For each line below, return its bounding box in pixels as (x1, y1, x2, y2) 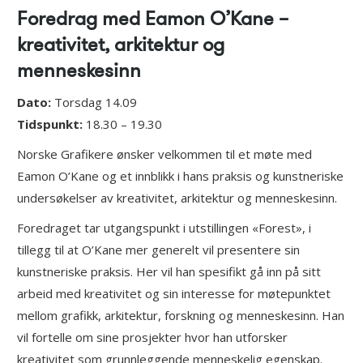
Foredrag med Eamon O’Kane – (16, 5, 288, 33)
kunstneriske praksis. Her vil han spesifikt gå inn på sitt (16, 263, 321, 280)
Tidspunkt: (16, 116, 83, 133)
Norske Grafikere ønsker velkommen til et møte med (16, 146, 312, 163)
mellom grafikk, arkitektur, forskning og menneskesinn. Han (16, 307, 344, 324)
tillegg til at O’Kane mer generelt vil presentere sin (16, 241, 300, 258)
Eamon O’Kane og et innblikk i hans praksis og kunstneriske (16, 168, 344, 185)
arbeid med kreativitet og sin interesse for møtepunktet (16, 285, 331, 302)
